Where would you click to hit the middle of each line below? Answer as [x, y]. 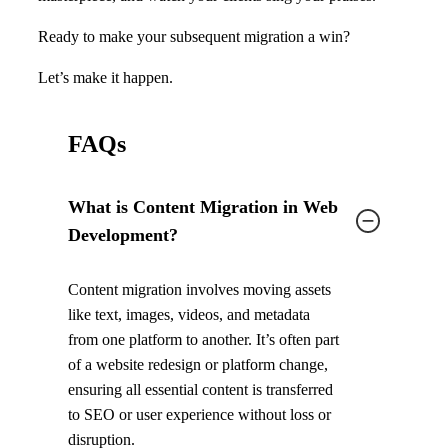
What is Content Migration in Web [203, 207]
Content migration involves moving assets [199, 290]
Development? [123, 235]
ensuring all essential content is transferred [200, 390]
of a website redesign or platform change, [198, 365]
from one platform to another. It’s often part [203, 340]
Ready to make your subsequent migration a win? [194, 36]
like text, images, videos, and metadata [189, 315]
